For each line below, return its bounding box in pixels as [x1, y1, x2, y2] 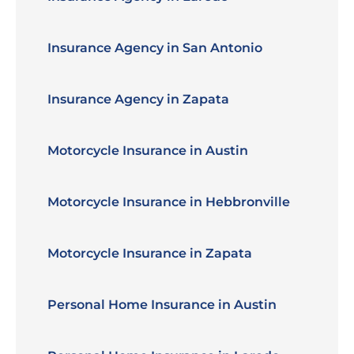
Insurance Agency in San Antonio [47, 40, 262, 55]
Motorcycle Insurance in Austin [47, 143, 248, 158]
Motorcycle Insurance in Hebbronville [47, 194, 290, 209]
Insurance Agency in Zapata [47, 92, 229, 107]
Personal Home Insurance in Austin [47, 297, 277, 312]
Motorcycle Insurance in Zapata [47, 246, 252, 261]
